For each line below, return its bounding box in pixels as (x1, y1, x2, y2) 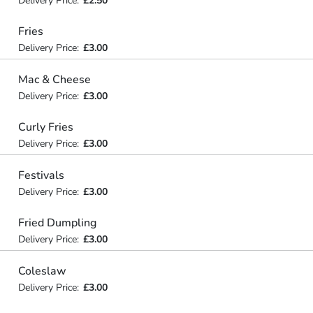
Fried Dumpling (17, 215, 96, 231)
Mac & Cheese (17, 71, 91, 87)
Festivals (17, 167, 64, 183)
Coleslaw (17, 263, 66, 279)
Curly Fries (17, 119, 73, 135)
